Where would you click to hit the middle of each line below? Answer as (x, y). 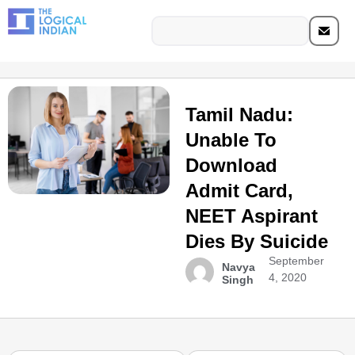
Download (231, 165)
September (297, 261)
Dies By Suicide (256, 241)
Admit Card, (239, 191)
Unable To (231, 140)
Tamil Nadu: (239, 115)
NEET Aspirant (251, 216)
